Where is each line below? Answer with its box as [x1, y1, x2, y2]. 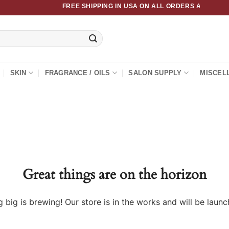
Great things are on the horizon [22, 165, 207, 184]
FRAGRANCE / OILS [44, 69, 110, 77]
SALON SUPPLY [128, 69, 182, 77]
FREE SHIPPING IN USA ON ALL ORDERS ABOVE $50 [56, 2, 228, 10]
